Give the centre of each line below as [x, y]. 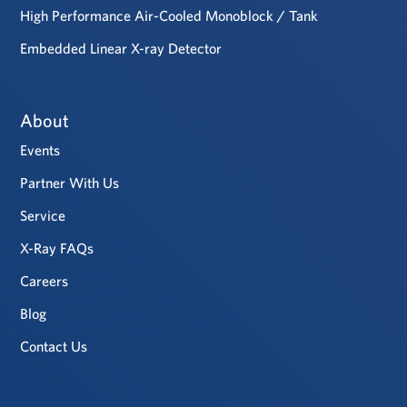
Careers [45, 281]
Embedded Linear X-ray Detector [121, 48]
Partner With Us [70, 183]
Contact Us [54, 347]
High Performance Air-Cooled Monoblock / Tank [169, 15]
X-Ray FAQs [57, 248]
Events [40, 150]
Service [43, 216]
